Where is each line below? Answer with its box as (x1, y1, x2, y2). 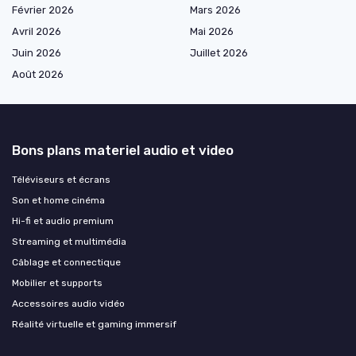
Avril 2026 (12, 25, 61, 37)
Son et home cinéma (12, 194, 105, 206)
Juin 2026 (12, 46, 61, 59)
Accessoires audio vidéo (12, 297, 125, 309)
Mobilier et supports (12, 277, 103, 288)
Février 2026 (12, 3, 74, 16)
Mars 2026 (190, 3, 241, 16)
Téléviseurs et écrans (12, 173, 110, 185)
